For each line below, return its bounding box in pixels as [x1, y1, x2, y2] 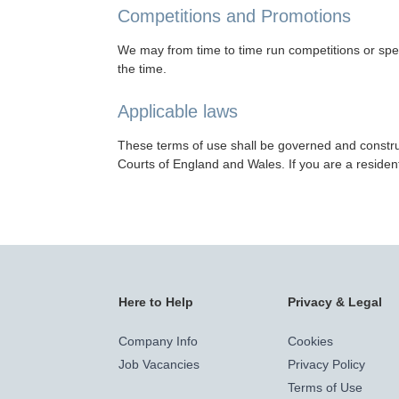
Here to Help [118, 295, 193, 309]
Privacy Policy [288, 357, 365, 371]
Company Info [118, 334, 198, 348]
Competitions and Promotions [118, 6, 351, 26]
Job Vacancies [118, 357, 199, 371]
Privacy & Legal [288, 295, 382, 309]
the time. [118, 61, 167, 76]
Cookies [288, 334, 333, 348]
